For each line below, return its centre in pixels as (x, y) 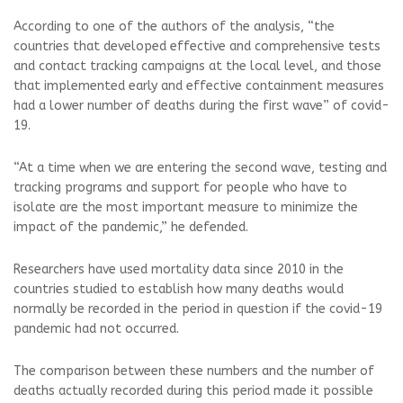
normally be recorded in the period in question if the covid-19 (198, 309)
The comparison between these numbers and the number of (194, 371)
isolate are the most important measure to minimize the (186, 207)
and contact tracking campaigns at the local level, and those (197, 66)
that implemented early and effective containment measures (199, 86)
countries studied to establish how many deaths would (179, 289)
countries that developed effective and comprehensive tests (197, 46)
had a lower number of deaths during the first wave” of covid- (201, 106)
